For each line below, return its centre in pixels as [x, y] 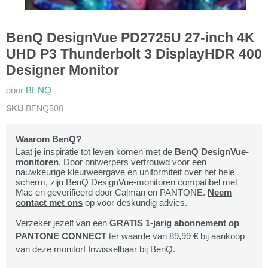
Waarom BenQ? [48, 139]
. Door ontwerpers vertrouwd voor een [133, 162]
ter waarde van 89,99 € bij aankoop [176, 236]
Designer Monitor [63, 71]
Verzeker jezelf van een [63, 223]
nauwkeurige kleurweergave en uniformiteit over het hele [125, 172]
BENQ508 [45, 109]
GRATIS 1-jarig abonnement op [174, 223]
